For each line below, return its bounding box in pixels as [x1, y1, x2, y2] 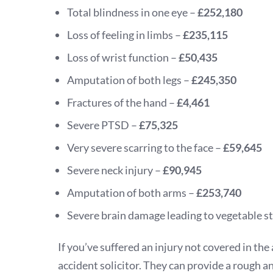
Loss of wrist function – [67, 51, 179, 64]
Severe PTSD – [67, 118, 139, 132]
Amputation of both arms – [67, 186, 196, 199]
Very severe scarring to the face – [67, 141, 223, 154]
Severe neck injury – [67, 163, 163, 177]
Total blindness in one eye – [67, 5, 196, 19]
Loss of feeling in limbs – [67, 28, 183, 41]
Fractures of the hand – [67, 96, 177, 109]
